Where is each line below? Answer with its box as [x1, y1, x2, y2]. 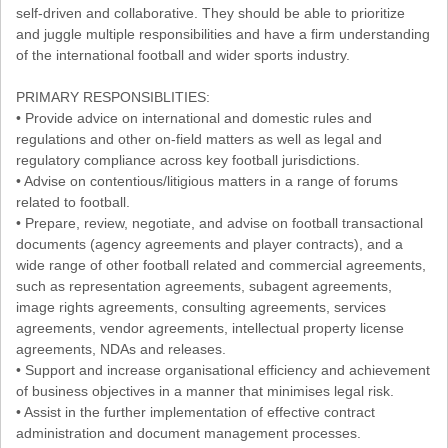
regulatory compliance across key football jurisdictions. [16, 152, 360, 169]
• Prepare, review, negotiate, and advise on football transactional [16, 215, 423, 232]
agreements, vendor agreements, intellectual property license [16, 320, 404, 337]
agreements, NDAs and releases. [16, 341, 226, 358]
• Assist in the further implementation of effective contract [16, 404, 375, 421]
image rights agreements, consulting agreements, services [16, 299, 386, 316]
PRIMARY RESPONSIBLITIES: [16, 89, 210, 106]
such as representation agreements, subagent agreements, [16, 278, 392, 295]
